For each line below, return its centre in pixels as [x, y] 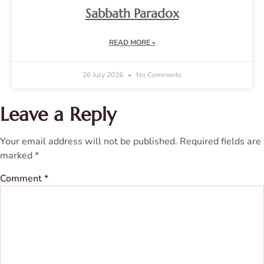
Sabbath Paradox [132, 13]
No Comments [158, 75]
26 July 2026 [104, 75]
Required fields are [220, 141]
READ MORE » [132, 42]
